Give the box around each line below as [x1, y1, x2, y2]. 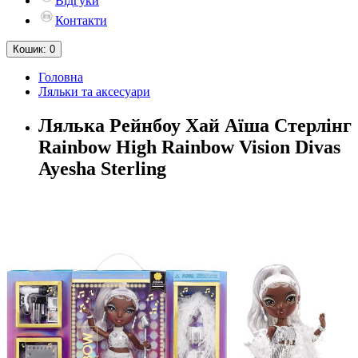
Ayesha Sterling [38, 157, 166, 179]
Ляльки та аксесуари [38, 85, 150, 98]
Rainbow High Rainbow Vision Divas [38, 136, 340, 157]
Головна [38, 70, 83, 84]
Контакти [55, 14, 107, 27]
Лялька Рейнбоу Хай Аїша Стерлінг [38, 114, 352, 136]
